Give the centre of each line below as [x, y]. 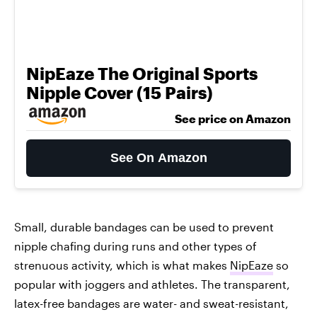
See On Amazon [158, 158]
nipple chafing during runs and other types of [136, 246]
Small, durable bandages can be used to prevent [144, 227]
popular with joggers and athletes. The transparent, [152, 284]
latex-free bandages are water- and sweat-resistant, [151, 303]
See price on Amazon [233, 119]
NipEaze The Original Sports [142, 73]
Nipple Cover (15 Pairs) [120, 92]
